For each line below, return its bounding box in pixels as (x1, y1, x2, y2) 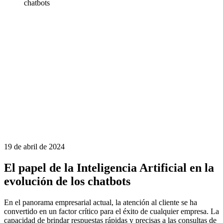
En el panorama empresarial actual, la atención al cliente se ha (4, 198, 197, 207)
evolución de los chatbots (4, 174, 130, 188)
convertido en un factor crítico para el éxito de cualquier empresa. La (4, 207, 219, 216)
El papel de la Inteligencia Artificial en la (4, 161, 214, 174)
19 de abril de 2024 (4, 142, 65, 151)
